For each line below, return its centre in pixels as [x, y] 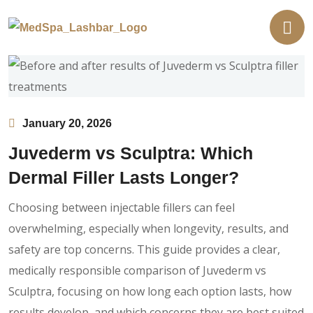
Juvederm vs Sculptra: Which [131, 153]
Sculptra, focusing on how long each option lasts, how [150, 291]
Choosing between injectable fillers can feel [122, 207]
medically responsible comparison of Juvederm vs [137, 270]
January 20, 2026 [67, 123]
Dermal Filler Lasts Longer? [124, 177]
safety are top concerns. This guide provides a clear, [144, 249]
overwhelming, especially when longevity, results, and [148, 228]
